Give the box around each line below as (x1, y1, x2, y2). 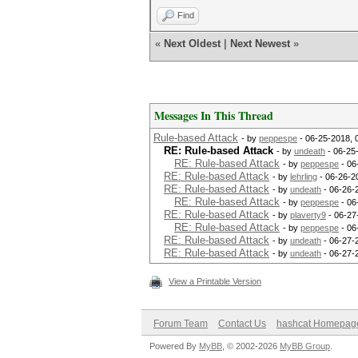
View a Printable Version (169, 276, 261, 286)
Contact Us (218, 318, 266, 329)
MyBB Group (280, 341, 330, 351)
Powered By (149, 341, 199, 351)
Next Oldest (164, 38, 221, 50)
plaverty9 (290, 210, 326, 220)
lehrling (290, 172, 317, 181)
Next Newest (230, 38, 290, 50)
